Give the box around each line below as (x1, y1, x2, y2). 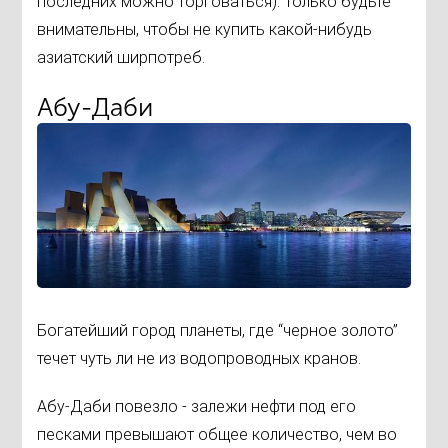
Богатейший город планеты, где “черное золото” (37, 320, 399, 340)
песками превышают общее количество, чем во (37, 424, 398, 444)
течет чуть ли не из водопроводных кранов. (37, 348, 362, 368)
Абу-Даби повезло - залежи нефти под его (37, 396, 357, 416)
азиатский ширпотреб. (37, 48, 206, 67)
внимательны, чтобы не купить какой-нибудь (37, 20, 373, 39)
